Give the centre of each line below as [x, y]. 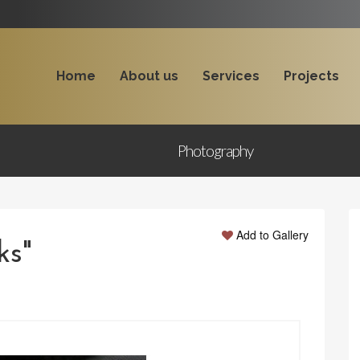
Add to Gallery [272, 235]
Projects [311, 76]
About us [149, 76]
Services [231, 76]
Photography [215, 151]
